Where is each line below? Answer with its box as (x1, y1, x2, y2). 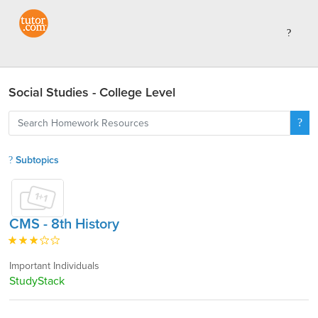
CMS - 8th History (9, 216, 119, 233)
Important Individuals (9, 260, 99, 272)
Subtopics (13, 154, 59, 166)
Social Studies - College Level (9, 84, 175, 100)
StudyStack (9, 274, 65, 288)
